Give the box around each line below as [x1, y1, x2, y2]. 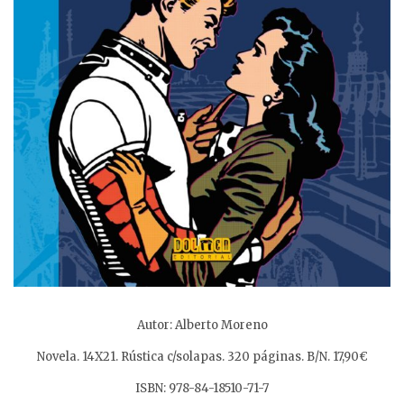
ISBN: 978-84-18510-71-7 [135, 381, 269, 397]
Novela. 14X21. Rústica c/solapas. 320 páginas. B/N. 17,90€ [36, 349, 368, 365]
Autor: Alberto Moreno [136, 317, 268, 334]
